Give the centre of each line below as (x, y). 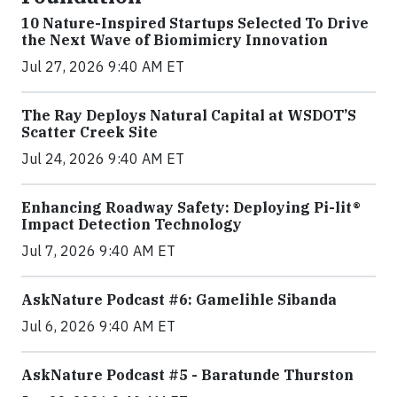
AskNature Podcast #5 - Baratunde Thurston (187, 374)
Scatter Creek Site (90, 132)
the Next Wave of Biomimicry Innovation (175, 39)
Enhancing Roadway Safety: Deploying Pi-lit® (191, 207)
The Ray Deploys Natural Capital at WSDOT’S (189, 115)
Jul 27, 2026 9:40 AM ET (103, 66)
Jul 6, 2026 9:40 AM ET (98, 326)
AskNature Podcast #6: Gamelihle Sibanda (179, 299)
